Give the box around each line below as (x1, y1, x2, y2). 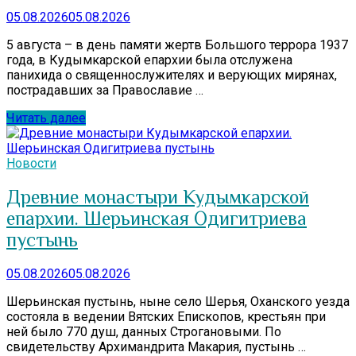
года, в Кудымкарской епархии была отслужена (6, 52, 292, 68)
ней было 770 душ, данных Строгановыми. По (6, 324, 281, 340)
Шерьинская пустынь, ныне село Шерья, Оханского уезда (6, 294, 350, 310)
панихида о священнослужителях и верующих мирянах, (6, 67, 337, 83)
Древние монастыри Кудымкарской (6, 186, 309, 208)
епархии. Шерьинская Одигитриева (6, 207, 307, 230)
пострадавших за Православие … (6, 82, 203, 98)
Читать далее (6, 110, 86, 126)
